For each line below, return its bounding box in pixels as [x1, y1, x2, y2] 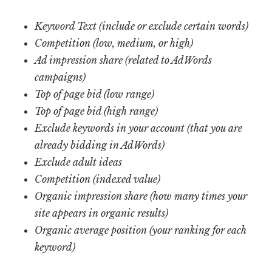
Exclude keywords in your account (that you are [35, 121, 243, 134]
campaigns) [35, 70, 86, 83]
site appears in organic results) [35, 206, 169, 219]
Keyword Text [35, 19, 100, 32]
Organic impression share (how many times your [35, 189, 248, 202]
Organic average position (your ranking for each [35, 223, 247, 236]
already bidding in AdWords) [35, 138, 165, 151]
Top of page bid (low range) [35, 87, 155, 100]
